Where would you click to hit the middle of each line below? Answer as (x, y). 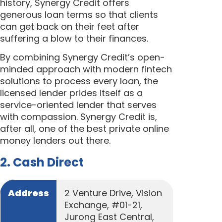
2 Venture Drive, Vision (113, 193)
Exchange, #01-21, (103, 205)
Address (28, 193)
